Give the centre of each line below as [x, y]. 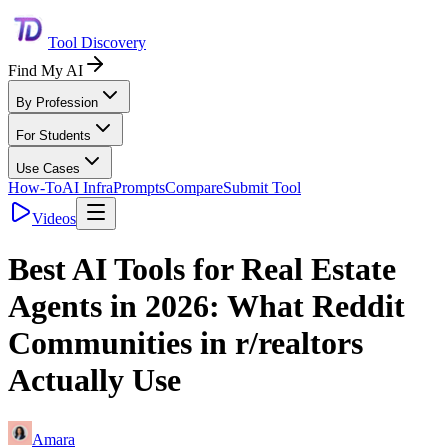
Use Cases [48, 168]
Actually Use [94, 380]
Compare [194, 187]
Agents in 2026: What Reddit [206, 306]
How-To [35, 187]
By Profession [57, 102]
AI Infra [87, 187]
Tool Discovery [97, 42]
